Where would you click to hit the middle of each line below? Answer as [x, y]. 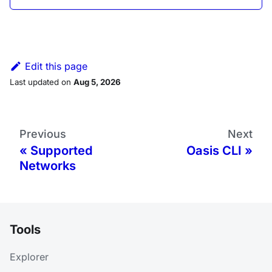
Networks [48, 165]
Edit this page [56, 66]
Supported [62, 150]
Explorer [29, 257]
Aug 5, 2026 [97, 82]
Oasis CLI [214, 150]
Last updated [34, 82]
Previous [43, 134]
